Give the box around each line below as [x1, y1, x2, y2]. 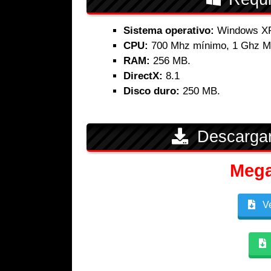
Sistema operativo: [123, 25, 214, 37]
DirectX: [123, 70, 163, 82]
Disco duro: [123, 85, 180, 97]
